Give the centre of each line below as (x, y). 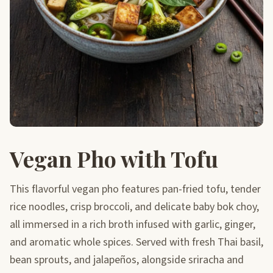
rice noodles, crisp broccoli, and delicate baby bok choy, (134, 207)
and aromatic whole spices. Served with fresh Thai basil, (136, 242)
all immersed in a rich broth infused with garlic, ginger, (133, 224)
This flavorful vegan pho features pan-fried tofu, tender (135, 189)
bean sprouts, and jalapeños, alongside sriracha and (127, 260)
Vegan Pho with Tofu (114, 158)
